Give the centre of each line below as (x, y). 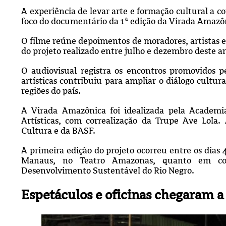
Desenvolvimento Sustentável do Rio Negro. (108, 170)
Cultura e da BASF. (58, 130)
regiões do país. (51, 91)
